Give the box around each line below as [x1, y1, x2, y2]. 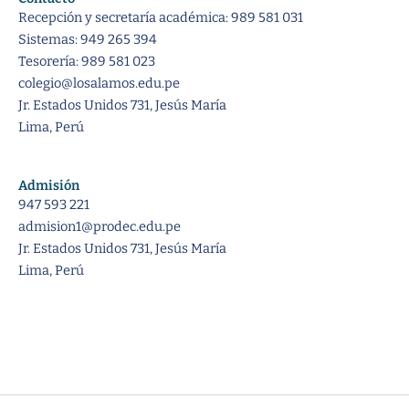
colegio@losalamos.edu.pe [18, 74, 180, 91]
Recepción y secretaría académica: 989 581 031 [18, 8, 303, 26]
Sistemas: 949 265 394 [18, 30, 157, 47]
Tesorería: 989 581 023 [18, 52, 155, 69]
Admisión [18, 177, 79, 194]
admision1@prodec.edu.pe [18, 218, 181, 236]
